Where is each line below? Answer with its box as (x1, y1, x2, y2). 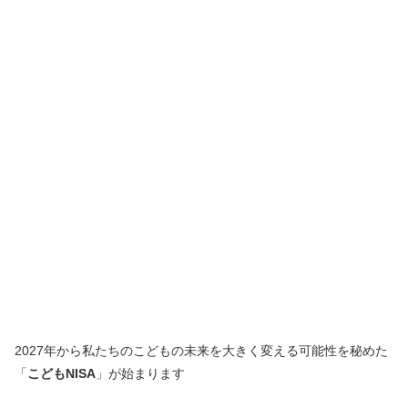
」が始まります (96, 365, 185, 381)
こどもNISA (27, 365, 96, 381)
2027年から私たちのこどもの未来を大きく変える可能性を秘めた (15, 342, 388, 358)
